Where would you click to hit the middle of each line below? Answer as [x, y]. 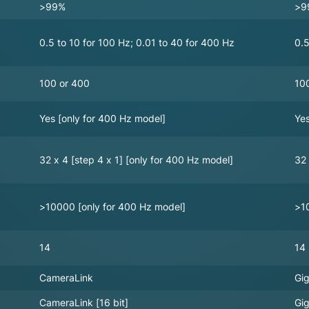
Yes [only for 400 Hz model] [102, 118]
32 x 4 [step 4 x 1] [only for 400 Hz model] [136, 160]
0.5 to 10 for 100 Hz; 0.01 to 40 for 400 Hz [137, 42]
